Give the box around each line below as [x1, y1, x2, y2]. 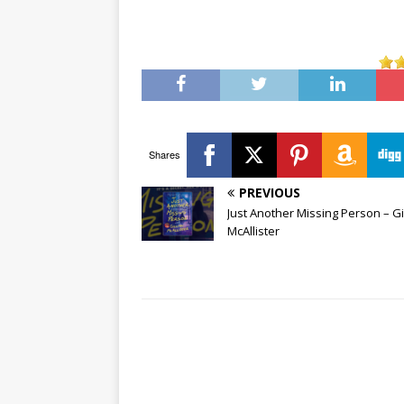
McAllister [227, 222, 280, 239]
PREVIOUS [239, 183, 300, 201]
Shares [148, 147, 180, 162]
